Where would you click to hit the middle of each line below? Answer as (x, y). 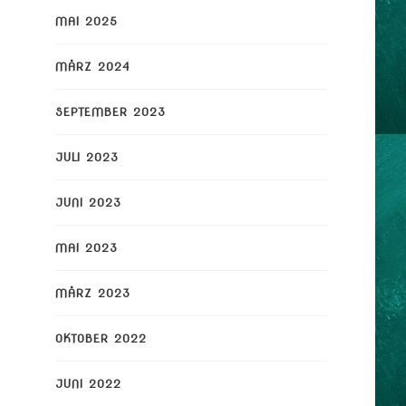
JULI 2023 (87, 157)
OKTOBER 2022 (101, 338)
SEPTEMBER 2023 (110, 111)
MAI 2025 (86, 21)
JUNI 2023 (88, 202)
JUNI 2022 (88, 383)
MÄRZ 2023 (92, 293)
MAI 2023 (86, 247)
